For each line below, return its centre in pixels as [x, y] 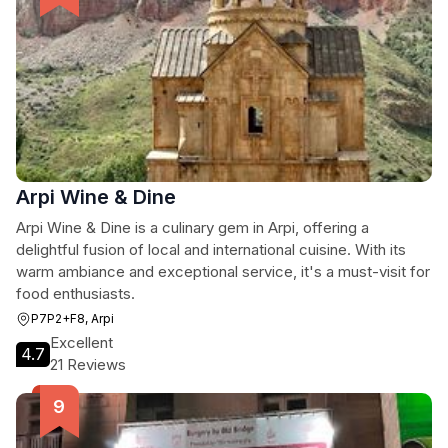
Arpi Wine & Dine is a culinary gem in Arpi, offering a [192, 227]
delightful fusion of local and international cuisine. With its [211, 249]
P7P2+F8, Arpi [72, 318]
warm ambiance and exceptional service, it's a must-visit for [223, 271]
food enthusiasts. [75, 293]
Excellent [81, 342]
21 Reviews [88, 364]
